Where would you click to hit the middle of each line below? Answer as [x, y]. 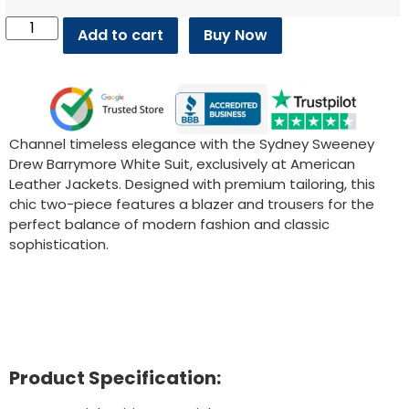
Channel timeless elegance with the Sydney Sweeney [192, 143]
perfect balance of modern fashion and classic [169, 224]
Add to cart [121, 36]
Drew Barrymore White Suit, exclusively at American [182, 163]
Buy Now [236, 36]
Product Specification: [115, 378]
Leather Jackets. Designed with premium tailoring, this [192, 184]
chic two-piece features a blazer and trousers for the [192, 204]
